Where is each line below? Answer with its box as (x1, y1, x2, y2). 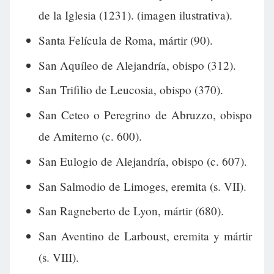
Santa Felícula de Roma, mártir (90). (38, 32, 213, 48)
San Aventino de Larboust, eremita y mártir (38, 228, 252, 244)
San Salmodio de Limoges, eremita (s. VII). (38, 178, 246, 194)
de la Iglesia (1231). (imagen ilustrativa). (38, 7, 232, 23)
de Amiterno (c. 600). (38, 128, 142, 144)
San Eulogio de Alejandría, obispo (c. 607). (38, 153, 247, 169)
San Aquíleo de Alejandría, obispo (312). (38, 57, 236, 73)
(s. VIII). (38, 250, 79, 265)
